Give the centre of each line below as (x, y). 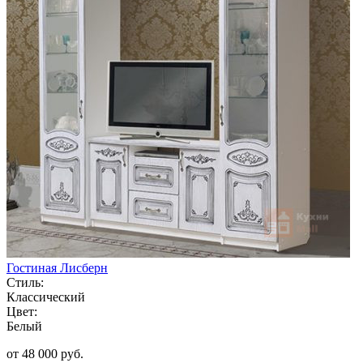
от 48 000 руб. (45, 353)
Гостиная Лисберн (57, 267)
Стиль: (25, 282)
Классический (46, 297)
